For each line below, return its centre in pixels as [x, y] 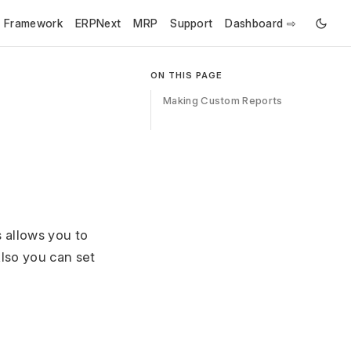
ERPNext [98, 23]
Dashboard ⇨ [261, 23]
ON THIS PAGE [186, 75]
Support [192, 23]
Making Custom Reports [223, 100]
